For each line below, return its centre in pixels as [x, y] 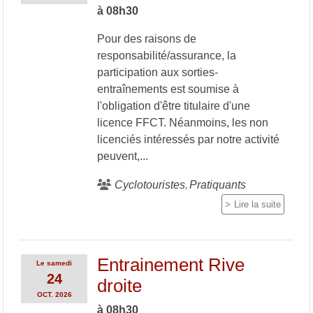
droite [119, 285]
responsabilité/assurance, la [166, 55]
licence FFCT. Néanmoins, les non [182, 122]
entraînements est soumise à [168, 89]
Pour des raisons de [146, 38]
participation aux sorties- [157, 72]
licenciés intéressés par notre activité [188, 139]
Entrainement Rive [170, 264]
